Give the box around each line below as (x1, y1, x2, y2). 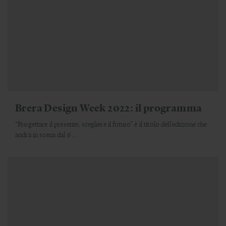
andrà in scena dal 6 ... (15, 129, 77, 139)
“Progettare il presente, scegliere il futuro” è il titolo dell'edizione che (15, 119, 207, 129)
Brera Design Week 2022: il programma (15, 100, 202, 114)
